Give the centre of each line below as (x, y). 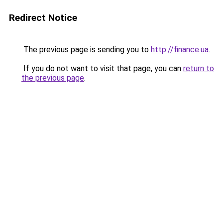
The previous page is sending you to (86, 50)
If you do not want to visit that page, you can (102, 68)
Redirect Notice (43, 18)
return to (199, 68)
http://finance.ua (180, 50)
